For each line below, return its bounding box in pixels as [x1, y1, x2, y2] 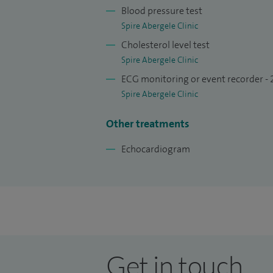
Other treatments [106, 116, 190, 131]
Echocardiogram [121, 143, 190, 155]
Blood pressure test [121, 4, 202, 17]
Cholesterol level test [121, 38, 210, 51]
